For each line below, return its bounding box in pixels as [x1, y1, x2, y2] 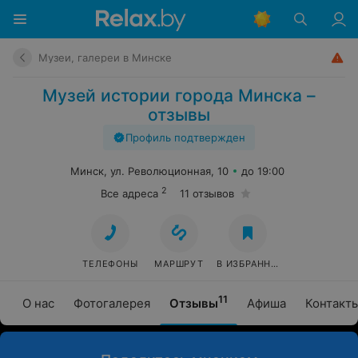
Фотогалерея [74, 296, 150, 311]
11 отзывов [180, 187, 234, 200]
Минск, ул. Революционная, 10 [70, 165, 229, 177]
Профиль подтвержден [125, 131, 245, 144]
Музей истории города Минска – [42, 86, 316, 105]
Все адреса [101, 187, 158, 200]
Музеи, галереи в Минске [38, 51, 172, 64]
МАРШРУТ [154, 258, 204, 269]
